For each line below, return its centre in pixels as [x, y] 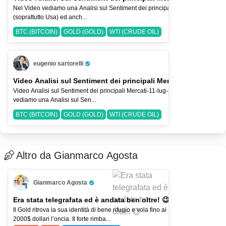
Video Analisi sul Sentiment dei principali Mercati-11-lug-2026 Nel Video [112, 91]
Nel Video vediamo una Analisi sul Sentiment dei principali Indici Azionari [114, 8]
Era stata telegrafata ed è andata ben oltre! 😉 [91, 200]
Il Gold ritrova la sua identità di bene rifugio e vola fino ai [90, 210]
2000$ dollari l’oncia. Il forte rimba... [62, 219]
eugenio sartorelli [58, 64]
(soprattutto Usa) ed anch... [50, 17]
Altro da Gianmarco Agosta [77, 155]
